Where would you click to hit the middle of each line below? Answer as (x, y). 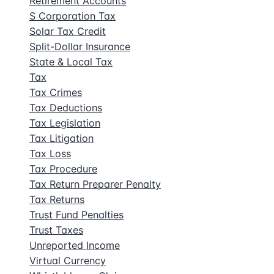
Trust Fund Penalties (76, 215)
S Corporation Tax (72, 16)
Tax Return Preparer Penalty (95, 184)
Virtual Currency (68, 261)
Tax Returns (57, 200)
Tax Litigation (61, 139)
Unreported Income (75, 246)
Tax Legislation (65, 123)
